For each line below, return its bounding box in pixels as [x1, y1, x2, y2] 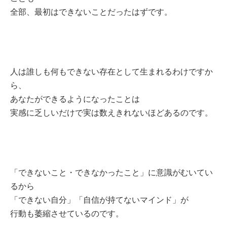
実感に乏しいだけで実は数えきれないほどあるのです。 [10, 108, 213, 117]
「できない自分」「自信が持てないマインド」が [10, 195, 188, 204]
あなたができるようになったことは [10, 94, 140, 103]
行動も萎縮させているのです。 [10, 209, 124, 218]
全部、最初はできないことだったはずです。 [10, 7, 172, 16]
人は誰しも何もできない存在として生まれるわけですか [10, 67, 213, 76]
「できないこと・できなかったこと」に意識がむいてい [10, 168, 213, 177]
